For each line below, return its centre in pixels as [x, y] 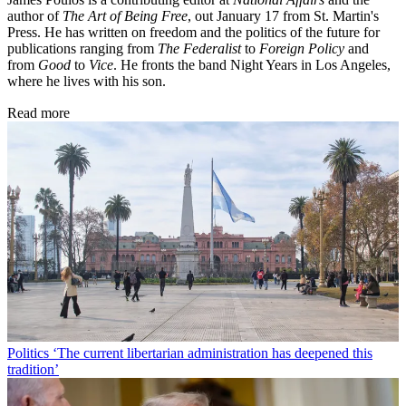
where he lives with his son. [87, 81]
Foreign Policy [302, 48]
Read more [39, 112]
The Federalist [199, 48]
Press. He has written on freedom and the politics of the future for [193, 32]
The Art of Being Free [125, 15]
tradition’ [33, 369]
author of [35, 15]
